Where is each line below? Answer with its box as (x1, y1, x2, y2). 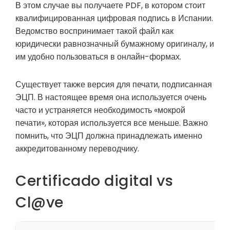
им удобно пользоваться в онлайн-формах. (15, 51, 181, 63)
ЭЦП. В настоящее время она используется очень (15, 91, 206, 104)
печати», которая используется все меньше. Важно (15, 117, 208, 129)
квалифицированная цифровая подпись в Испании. (15, 12, 213, 25)
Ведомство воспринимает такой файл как (15, 25, 174, 37)
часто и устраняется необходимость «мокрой (15, 104, 185, 117)
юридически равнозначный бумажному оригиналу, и (15, 38, 214, 50)
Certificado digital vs (15, 170, 173, 191)
